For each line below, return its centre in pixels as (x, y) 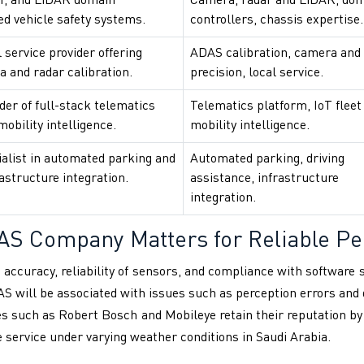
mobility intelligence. (250, 126)
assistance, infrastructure (264, 179)
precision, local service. (257, 74)
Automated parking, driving (267, 160)
